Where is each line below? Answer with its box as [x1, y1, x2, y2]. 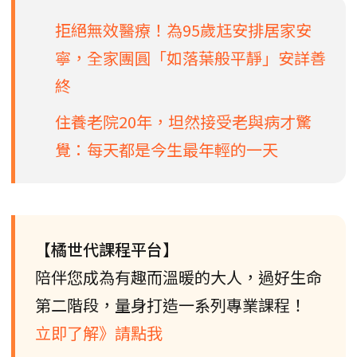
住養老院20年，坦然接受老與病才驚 [55, 110, 312, 134]
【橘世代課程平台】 [35, 237, 178, 261]
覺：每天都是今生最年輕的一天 [55, 138, 278, 162]
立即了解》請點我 [35, 321, 163, 345]
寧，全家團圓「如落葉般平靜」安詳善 [55, 46, 326, 70]
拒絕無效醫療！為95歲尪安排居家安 [55, 18, 312, 42]
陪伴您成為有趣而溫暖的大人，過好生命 [35, 265, 322, 289]
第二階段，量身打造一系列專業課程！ [35, 293, 306, 317]
